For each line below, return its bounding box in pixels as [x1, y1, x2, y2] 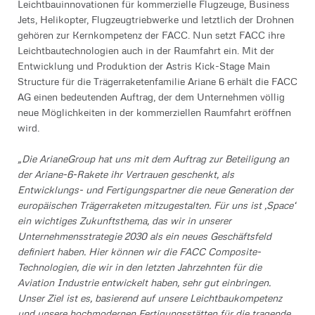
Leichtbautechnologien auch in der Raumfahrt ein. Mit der [18, 44, 274, 56]
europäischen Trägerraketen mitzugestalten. [18, 198, 214, 211]
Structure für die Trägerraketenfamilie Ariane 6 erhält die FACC [18, 75, 297, 87]
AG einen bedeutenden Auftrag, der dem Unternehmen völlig [18, 90, 285, 103]
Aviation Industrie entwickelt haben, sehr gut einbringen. [18, 276, 271, 288]
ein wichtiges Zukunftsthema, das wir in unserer [18, 214, 231, 226]
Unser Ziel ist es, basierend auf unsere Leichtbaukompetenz [18, 291, 282, 304]
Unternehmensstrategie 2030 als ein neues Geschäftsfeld [18, 229, 271, 242]
